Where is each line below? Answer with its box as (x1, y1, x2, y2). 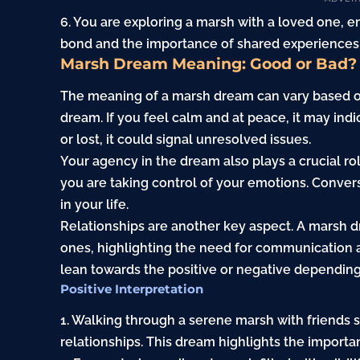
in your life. (60, 197, 129, 213)
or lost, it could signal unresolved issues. (60, 132, 312, 148)
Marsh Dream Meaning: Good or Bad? (60, 54, 358, 73)
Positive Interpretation (60, 281, 204, 297)
